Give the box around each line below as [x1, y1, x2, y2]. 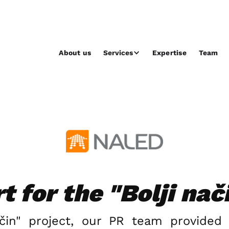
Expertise [152, 49, 187, 57]
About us [59, 49, 91, 57]
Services [103, 49, 133, 57]
